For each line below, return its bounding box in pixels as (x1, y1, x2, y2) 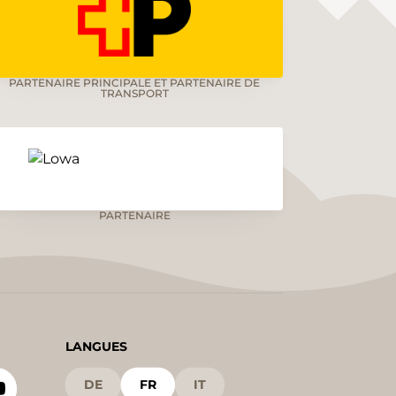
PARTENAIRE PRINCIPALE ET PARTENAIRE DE (9, 76, 260, 90)
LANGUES (65, 339, 127, 355)
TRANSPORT (100, 87, 169, 101)
